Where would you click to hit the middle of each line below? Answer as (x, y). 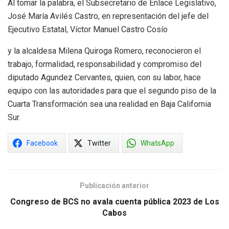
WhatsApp (157, 143)
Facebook (42, 143)
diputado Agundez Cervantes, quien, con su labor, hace (104, 77)
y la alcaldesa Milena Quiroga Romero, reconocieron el (104, 51)
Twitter (99, 143)
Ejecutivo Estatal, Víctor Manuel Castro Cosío (88, 29)
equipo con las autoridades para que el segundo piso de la (112, 90)
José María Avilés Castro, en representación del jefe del (108, 16)
